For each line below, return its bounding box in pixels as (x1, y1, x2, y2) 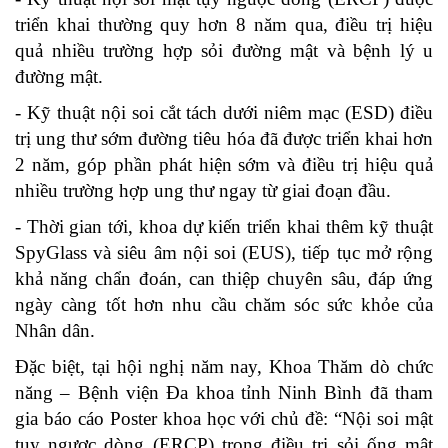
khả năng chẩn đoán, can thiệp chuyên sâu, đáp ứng (15, 268, 433, 290)
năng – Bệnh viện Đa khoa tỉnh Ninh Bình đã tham (15, 382, 433, 404)
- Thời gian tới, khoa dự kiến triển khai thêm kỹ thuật (15, 216, 433, 238)
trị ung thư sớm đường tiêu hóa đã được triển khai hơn (15, 128, 433, 150)
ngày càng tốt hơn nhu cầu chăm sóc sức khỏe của (15, 294, 433, 316)
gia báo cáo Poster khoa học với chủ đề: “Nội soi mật (15, 408, 433, 430)
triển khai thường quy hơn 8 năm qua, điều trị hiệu (15, 14, 433, 36)
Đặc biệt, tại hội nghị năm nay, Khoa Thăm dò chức (15, 356, 433, 378)
